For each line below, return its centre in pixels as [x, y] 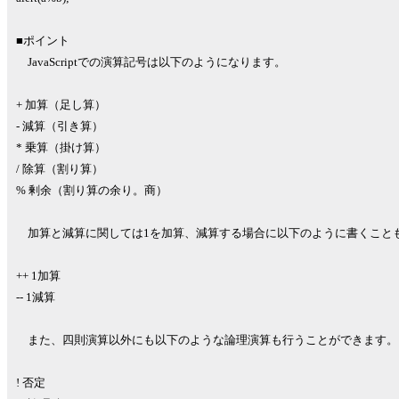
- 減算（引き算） [60, 126]
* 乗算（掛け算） [61, 147]
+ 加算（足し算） [61, 104]
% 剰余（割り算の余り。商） [92, 190]
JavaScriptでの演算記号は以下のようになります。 [151, 61]
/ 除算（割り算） [60, 168]
